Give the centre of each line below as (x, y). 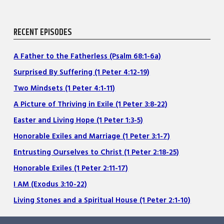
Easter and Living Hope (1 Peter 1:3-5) (78, 120)
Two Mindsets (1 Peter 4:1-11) (64, 88)
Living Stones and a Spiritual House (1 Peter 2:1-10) (102, 200)
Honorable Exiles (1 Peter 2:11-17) (71, 168)
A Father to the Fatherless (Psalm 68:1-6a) (87, 56)
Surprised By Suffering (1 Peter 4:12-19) (82, 72)
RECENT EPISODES (43, 32)
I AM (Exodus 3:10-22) (50, 184)
